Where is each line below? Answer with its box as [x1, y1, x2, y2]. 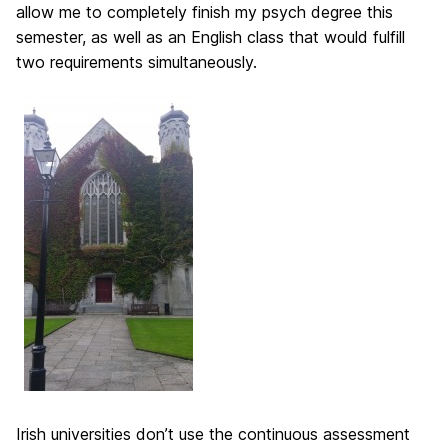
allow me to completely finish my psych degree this [16, 2, 393, 22]
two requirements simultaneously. [16, 52, 257, 72]
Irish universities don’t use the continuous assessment [16, 424, 410, 444]
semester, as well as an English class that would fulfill [16, 27, 405, 47]
